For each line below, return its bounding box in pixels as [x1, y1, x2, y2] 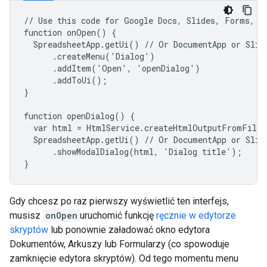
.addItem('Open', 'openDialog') [24, 63, 200, 74]
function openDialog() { [24, 110, 135, 122]
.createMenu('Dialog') [24, 51, 155, 62]
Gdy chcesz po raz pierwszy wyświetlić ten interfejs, [10, 195, 229, 207]
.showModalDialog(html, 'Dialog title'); [24, 146, 242, 157]
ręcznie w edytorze [156, 210, 236, 221]
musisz [10, 210, 43, 221]
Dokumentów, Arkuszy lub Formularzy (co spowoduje [10, 238, 229, 250]
